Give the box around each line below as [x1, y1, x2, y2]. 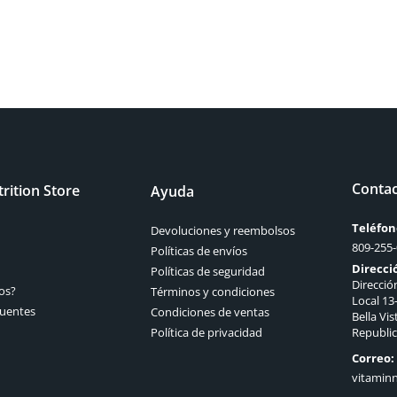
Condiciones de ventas [151, 304, 270, 321]
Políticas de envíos [151, 243, 248, 260]
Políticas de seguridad [151, 263, 266, 280]
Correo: [351, 350, 394, 367]
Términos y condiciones [151, 284, 276, 300]
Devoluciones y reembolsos [151, 222, 296, 239]
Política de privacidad [151, 324, 263, 341]
